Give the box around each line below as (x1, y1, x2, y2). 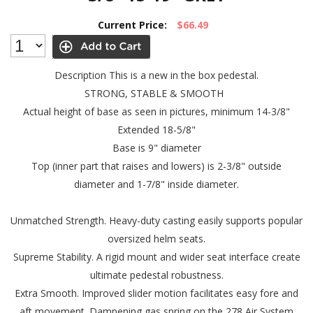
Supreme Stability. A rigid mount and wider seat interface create (13, 250, 300, 263)
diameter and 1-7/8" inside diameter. (74, 177, 239, 191)
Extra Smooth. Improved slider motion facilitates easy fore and (15, 286, 298, 300)
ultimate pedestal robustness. (89, 268, 224, 282)
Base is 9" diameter (112, 141, 201, 154)
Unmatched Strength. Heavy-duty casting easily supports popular (10, 214, 303, 227)
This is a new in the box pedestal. (109, 68, 259, 82)
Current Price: (98, 18, 167, 31)
